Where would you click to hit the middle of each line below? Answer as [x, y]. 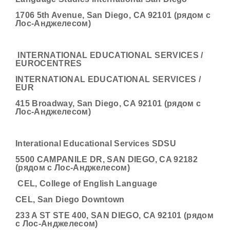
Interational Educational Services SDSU [96, 143]
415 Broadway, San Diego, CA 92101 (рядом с [108, 103]
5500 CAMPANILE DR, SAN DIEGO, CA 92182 [107, 159]
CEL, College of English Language [87, 184]
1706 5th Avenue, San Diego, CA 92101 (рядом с [113, 15]
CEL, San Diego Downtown [70, 199]
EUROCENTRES [49, 63]
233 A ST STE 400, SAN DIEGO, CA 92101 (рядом [114, 215]
